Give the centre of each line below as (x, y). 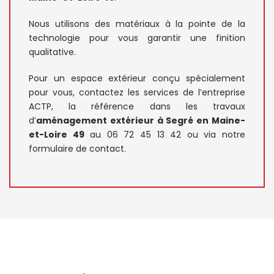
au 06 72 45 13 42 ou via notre (165, 134)
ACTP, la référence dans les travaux (137, 106)
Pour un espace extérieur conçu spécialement (137, 78)
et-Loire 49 (57, 134)
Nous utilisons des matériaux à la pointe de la (137, 24)
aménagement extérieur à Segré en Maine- (141, 120)
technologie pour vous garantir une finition (137, 38)
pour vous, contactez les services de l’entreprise (137, 92)
